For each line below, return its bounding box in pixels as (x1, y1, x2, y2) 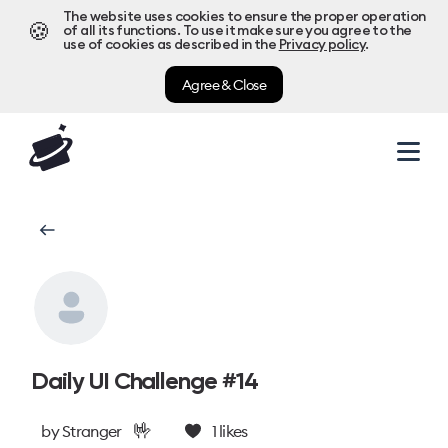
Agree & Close (181, 75, 267, 94)
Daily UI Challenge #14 (31, 366, 258, 395)
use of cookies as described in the (63, 38, 277, 52)
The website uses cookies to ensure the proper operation (63, 10, 426, 24)
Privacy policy (278, 38, 366, 52)
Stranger (62, 421, 122, 441)
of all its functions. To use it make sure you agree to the (63, 24, 412, 38)
